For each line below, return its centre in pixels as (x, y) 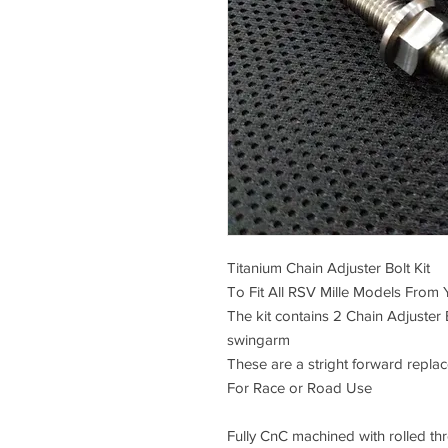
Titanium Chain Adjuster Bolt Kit (328, 267)
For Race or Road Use (299, 387)
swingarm (258, 339)
